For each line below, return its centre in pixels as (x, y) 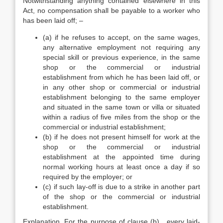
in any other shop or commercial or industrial (121, 87)
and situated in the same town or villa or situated (121, 107)
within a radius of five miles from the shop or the (121, 117)
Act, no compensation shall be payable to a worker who (111, 10)
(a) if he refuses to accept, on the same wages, (121, 37)
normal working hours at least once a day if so (121, 167)
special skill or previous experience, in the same (121, 57)
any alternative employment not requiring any (121, 47)
